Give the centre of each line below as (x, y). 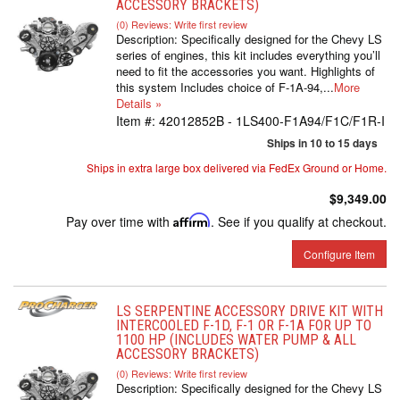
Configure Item (339, 254)
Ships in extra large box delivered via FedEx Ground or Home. (237, 167)
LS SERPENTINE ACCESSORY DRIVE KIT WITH (250, 311)
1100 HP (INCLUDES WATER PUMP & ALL (236, 340)
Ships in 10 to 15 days (322, 143)
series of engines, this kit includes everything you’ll (248, 55)
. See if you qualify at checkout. (299, 221)
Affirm (192, 220)
